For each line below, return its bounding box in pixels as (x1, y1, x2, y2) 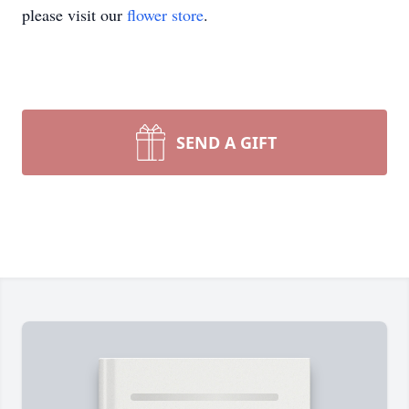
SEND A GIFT (176, 131, 277, 153)
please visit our (22, 4, 127, 26)
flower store (127, 4, 204, 26)
